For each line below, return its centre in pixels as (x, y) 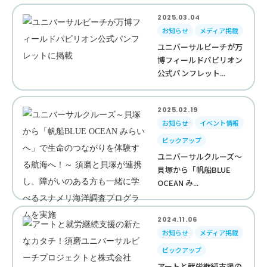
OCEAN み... (178, 183)
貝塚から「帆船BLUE (194, 170)
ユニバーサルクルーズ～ (200, 156)
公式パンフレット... (192, 73)
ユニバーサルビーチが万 (200, 47)
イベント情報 (220, 123)
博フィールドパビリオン (200, 60)
